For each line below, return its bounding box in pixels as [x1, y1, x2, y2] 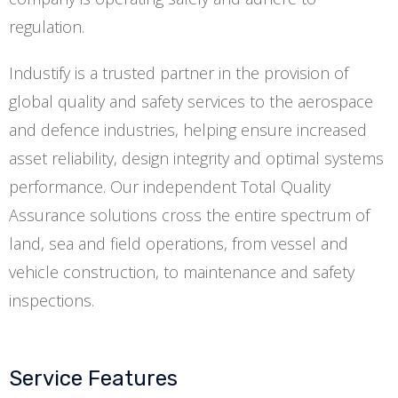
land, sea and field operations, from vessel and [9, 233, 348, 254]
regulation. [9, 16, 84, 37]
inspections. [9, 290, 94, 311]
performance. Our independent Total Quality [9, 176, 330, 197]
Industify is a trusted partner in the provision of [9, 62, 348, 84]
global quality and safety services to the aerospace [9, 91, 373, 112]
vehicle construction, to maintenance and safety [9, 261, 354, 283]
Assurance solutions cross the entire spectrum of [9, 204, 370, 226]
